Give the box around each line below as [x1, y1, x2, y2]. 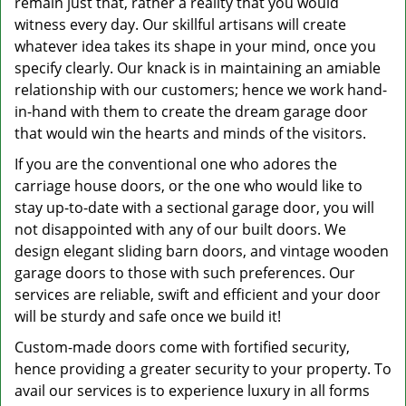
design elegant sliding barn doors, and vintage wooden [14, 241, 389, 261]
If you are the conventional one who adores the [14, 154, 337, 174]
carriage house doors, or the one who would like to [14, 176, 362, 196]
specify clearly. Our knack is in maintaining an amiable [14, 58, 381, 78]
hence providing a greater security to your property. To [14, 359, 391, 379]
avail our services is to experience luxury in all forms [14, 381, 370, 401]
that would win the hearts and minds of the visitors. [14, 123, 366, 143]
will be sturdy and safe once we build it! [14, 306, 281, 326]
